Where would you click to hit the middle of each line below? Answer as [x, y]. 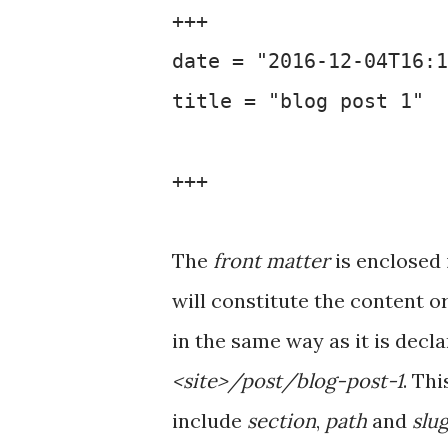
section [281, 420]
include [209, 420]
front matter [271, 260]
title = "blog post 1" [298, 101]
